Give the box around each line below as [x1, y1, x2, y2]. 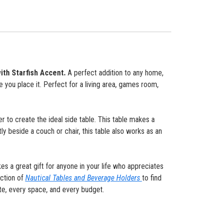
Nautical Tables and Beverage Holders [25, 173, 142, 182]
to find [142, 173, 162, 182]
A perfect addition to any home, [67, 68, 163, 77]
